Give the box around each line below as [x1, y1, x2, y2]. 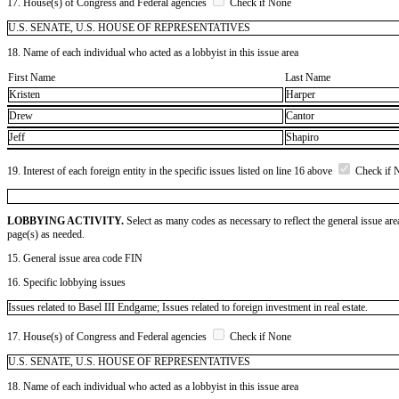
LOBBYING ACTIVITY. [7, 214, 124, 227]
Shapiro [286, 131, 319, 144]
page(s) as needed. [7, 227, 85, 240]
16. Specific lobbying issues [7, 275, 126, 289]
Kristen [9, 88, 40, 102]
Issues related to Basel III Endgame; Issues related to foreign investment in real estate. [8, 300, 368, 313]
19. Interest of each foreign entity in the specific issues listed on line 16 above [7, 164, 335, 177]
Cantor [286, 110, 314, 123]
